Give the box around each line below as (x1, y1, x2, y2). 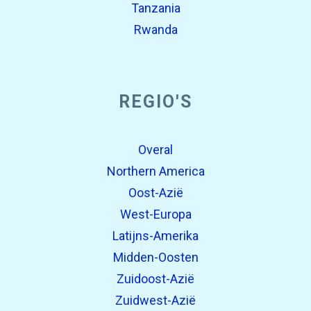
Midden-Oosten (112, 250, 199, 264)
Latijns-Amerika (112, 228, 199, 243)
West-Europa (119, 207, 192, 221)
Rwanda (133, 22, 178, 37)
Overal (138, 142, 173, 157)
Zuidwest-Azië (115, 293, 196, 308)
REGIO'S (119, 92, 192, 112)
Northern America (106, 164, 205, 178)
